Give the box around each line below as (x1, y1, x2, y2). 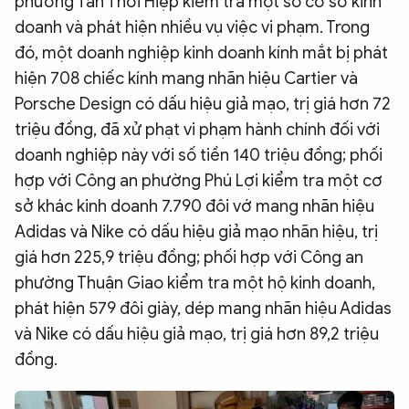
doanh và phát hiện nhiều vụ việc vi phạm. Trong (15, 17, 370, 38)
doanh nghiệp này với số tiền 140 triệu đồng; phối (15, 145, 383, 166)
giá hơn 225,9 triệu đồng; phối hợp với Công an (15, 247, 363, 268)
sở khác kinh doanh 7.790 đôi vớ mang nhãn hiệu (15, 196, 374, 217)
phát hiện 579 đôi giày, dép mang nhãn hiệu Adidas (15, 299, 392, 320)
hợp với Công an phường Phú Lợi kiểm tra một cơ (15, 171, 383, 192)
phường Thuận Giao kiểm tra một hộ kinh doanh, (15, 273, 375, 294)
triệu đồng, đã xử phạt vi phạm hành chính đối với (15, 120, 380, 141)
